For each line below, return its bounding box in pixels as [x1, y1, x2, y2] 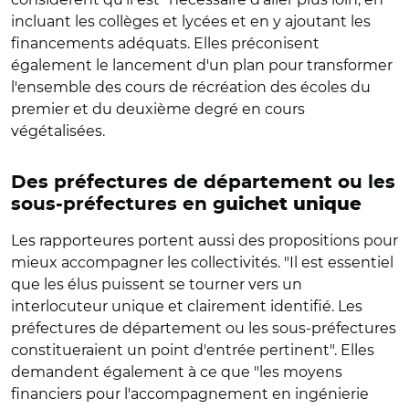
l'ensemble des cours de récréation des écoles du [11, 78, 371, 96]
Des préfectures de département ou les [11, 173, 395, 192]
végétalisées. [11, 121, 105, 140]
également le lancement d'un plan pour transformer [11, 56, 393, 74]
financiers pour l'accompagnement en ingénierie [11, 384, 369, 403]
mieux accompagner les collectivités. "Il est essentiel [11, 253, 393, 271]
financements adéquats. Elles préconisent [11, 34, 320, 52]
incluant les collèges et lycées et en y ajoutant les [11, 12, 371, 30]
